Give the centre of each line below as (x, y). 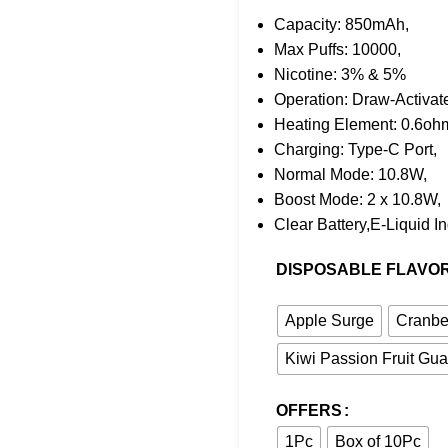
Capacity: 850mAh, (341, 24)
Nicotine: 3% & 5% (340, 74)
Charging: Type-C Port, (355, 149)
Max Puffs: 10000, (337, 49)
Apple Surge (329, 320)
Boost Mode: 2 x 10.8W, (357, 199)
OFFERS (309, 410)
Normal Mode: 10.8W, (350, 174)
